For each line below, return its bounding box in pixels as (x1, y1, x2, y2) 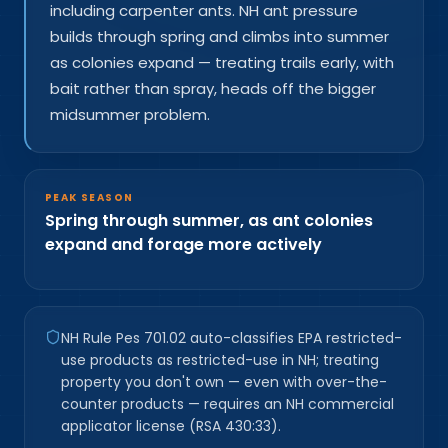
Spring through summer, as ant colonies (45, 208, 373, 232)
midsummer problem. (50, 103, 210, 125)
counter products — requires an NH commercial (61, 393, 394, 414)
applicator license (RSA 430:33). (61, 415, 281, 436)
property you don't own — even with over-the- (61, 371, 387, 392)
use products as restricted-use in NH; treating (61, 349, 379, 370)
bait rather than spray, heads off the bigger (50, 77, 376, 99)
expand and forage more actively (45, 232, 322, 256)
